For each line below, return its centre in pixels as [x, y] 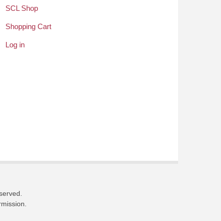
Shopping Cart [28, 26]
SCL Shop [22, 8]
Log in [15, 45]
